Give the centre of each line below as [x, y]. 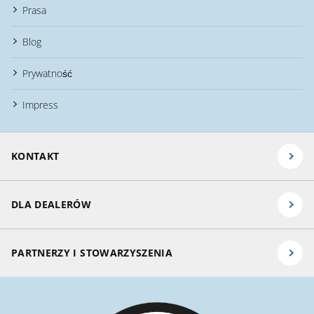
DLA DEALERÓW [52, 204]
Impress [40, 105]
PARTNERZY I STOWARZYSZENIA [92, 253]
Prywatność [47, 73]
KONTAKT [35, 156]
